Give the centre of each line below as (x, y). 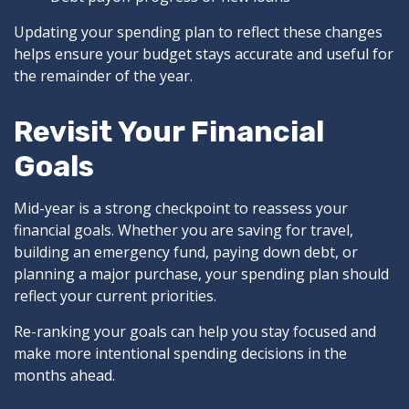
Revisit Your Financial (169, 132)
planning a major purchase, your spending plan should (201, 274)
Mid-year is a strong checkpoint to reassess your (181, 209)
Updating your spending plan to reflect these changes (198, 32)
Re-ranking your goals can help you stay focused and (195, 332)
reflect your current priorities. (115, 296)
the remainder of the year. (103, 76)
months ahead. (64, 376)
